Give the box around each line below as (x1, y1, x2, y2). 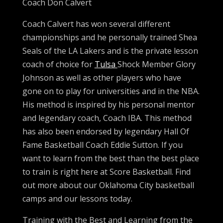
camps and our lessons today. (22, 193, 132, 204)
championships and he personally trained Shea (22, 31, 197, 43)
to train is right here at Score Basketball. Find (22, 166, 191, 177)
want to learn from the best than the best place (22, 152, 199, 164)
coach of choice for (22, 58, 95, 70)
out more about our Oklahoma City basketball (22, 179, 194, 191)
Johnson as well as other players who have (22, 72, 181, 83)
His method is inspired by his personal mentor (22, 99, 195, 110)
